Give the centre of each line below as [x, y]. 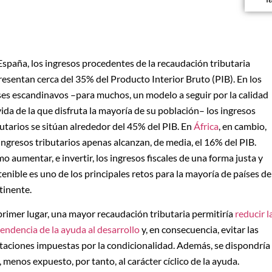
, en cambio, [243, 126]
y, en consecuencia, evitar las [199, 229]
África [206, 126]
